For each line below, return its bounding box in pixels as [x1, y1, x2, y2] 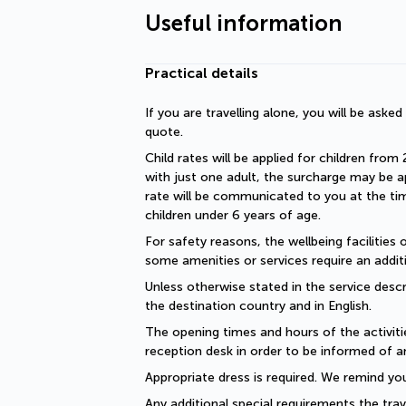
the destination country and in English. [145, 298, 372, 314]
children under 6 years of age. [145, 208, 321, 223]
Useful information [145, 10, 343, 36]
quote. [145, 124, 183, 140]
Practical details [145, 64, 258, 82]
